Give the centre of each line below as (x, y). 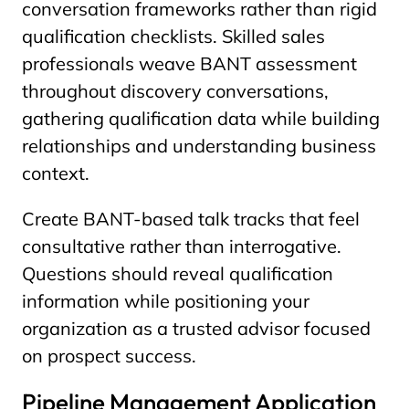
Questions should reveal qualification (178, 273)
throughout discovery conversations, (175, 91)
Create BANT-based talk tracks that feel (191, 219)
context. (56, 173)
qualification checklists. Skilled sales (173, 36)
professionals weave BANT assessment (189, 63)
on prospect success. (109, 356)
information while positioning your (166, 301)
